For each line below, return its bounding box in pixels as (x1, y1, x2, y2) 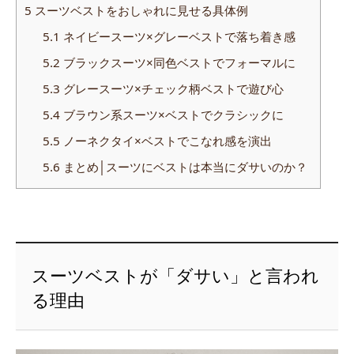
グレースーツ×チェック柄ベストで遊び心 (59, 81, 284, 97)
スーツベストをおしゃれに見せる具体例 (32, 2, 248, 19)
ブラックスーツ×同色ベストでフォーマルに (59, 55, 296, 71)
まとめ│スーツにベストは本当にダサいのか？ (59, 159, 307, 175)
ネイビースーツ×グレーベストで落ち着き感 (59, 28, 296, 45)
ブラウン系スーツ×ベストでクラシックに (59, 107, 284, 123)
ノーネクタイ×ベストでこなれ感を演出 (59, 133, 272, 149)
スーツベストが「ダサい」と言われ (32, 262, 320, 288)
